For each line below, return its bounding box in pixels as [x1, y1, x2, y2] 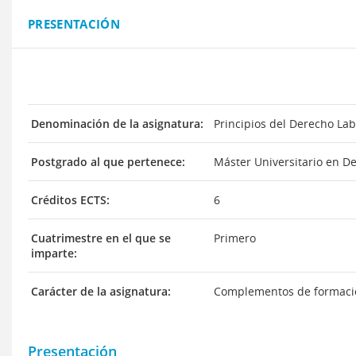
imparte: [31, 246, 77, 261]
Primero [214, 230, 256, 246]
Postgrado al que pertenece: [31, 154, 185, 169]
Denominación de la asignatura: [31, 116, 203, 131]
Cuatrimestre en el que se [31, 230, 171, 246]
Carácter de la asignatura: [31, 284, 171, 299]
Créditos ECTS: [31, 192, 110, 207]
